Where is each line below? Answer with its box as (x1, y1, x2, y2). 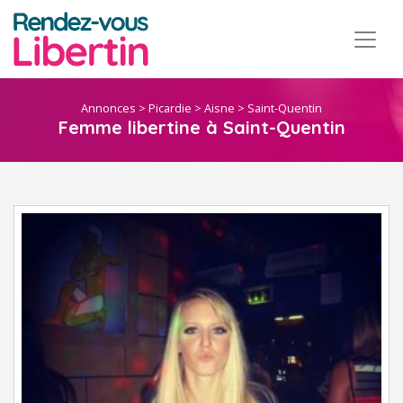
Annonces (81, 100, 136, 117)
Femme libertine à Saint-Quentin (58, 116, 345, 139)
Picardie (148, 100, 192, 117)
